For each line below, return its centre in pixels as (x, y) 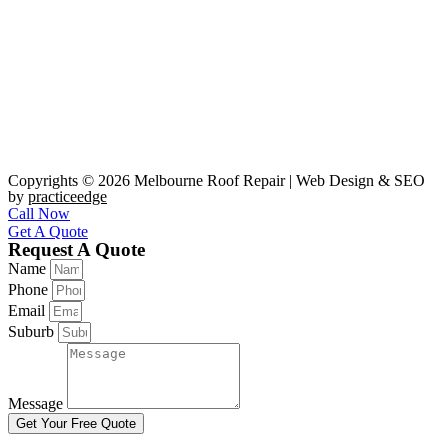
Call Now (39, 214)
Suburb (33, 332)
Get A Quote (48, 232)
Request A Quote (76, 250)
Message (37, 404)
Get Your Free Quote (76, 424)
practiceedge (67, 197)
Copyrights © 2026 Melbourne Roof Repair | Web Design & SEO (216, 181)
